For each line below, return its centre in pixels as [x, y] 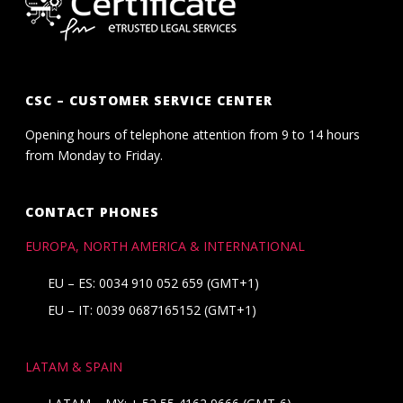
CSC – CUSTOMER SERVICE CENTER [149, 100]
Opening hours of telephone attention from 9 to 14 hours [193, 134]
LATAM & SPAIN [74, 366]
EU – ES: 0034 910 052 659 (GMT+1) [154, 282]
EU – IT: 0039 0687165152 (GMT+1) [152, 309]
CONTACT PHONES [93, 211]
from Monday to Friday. [94, 155]
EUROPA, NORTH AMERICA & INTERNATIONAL [166, 246]
